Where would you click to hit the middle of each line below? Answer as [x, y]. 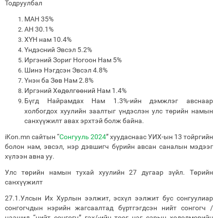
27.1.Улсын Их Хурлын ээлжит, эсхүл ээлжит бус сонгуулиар [109, 198]
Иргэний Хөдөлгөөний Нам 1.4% [75, 91]
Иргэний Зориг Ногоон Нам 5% [73, 60]
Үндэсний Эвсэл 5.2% [58, 50]
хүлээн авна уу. [30, 156]
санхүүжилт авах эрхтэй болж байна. [84, 120]
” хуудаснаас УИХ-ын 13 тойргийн [160, 137]
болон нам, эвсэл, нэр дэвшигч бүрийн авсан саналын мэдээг [109, 146]
